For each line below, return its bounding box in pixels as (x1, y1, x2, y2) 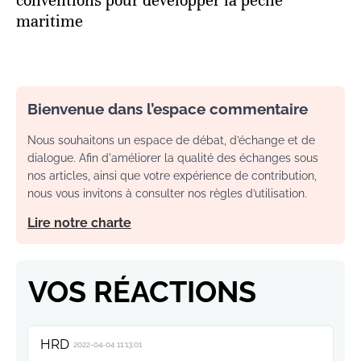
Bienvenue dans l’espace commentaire (27, 100, 308, 118)
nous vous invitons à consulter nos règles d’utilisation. (27, 187, 307, 201)
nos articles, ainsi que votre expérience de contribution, (27, 169, 317, 183)
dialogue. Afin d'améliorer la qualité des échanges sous (27, 151, 318, 165)
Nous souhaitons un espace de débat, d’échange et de (27, 134, 315, 147)
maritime (16, 11, 83, 32)
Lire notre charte (27, 215, 131, 231)
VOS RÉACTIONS (28, 275, 256, 309)
